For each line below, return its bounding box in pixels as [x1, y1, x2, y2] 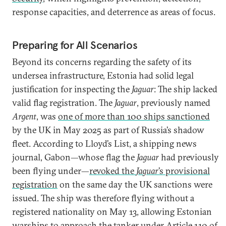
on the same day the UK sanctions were [58, 179, 212, 190]
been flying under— [12, 165, 89, 177]
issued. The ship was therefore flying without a [12, 192, 194, 204]
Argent [12, 110, 36, 122]
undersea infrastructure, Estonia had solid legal [12, 70, 194, 81]
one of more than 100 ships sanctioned [58, 110, 210, 122]
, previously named [137, 97, 210, 108]
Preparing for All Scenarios [12, 38, 138, 52]
